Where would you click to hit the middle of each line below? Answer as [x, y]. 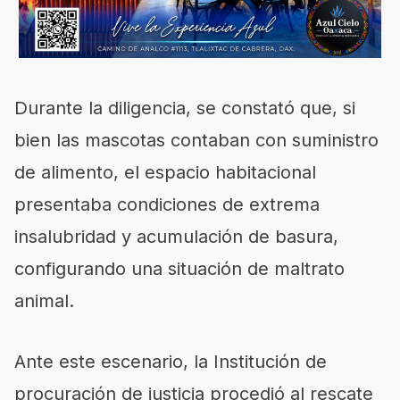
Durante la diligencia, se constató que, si [185, 108]
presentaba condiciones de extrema [167, 204]
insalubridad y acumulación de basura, [176, 236]
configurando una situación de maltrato [179, 268]
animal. [44, 300]
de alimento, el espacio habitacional [165, 172]
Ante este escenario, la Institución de [171, 361]
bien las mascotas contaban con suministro [196, 140]
